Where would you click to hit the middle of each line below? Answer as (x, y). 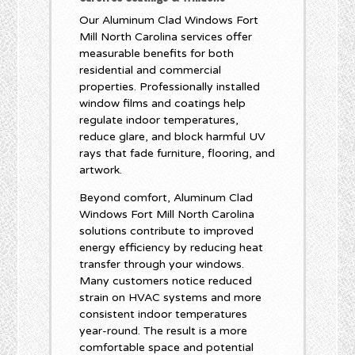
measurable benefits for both (157, 54)
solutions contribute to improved (167, 231)
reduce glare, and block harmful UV (173, 137)
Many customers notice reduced (166, 281)
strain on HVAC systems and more (171, 298)
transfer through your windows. (162, 265)
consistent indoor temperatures (164, 315)
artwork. (101, 170)
